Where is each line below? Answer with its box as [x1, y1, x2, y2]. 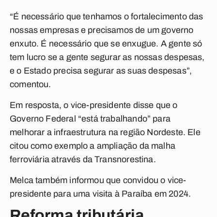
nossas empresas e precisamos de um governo [10, 25, 194, 35]
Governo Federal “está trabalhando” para [10, 114, 171, 124]
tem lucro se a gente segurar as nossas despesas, [10, 52, 205, 62]
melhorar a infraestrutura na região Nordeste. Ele [10, 127, 201, 137]
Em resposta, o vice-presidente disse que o [10, 100, 178, 110]
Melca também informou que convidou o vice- [10, 175, 186, 185]
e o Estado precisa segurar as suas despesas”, [10, 66, 192, 76]
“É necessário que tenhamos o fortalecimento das [10, 12, 203, 21]
